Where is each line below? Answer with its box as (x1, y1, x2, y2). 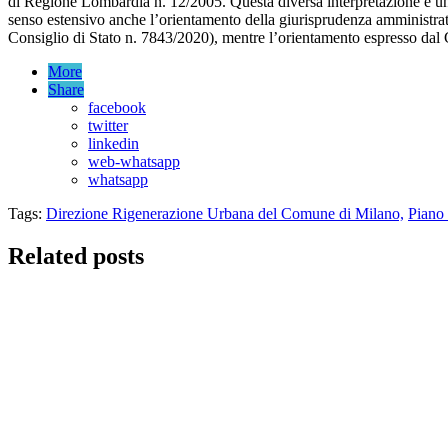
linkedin (88, 134, 139, 152)
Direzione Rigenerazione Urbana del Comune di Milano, (46, 204, 404, 222)
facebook (88, 98, 146, 116)
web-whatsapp (88, 152, 180, 170)
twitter (88, 116, 128, 134)
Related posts (8, 242, 144, 269)
